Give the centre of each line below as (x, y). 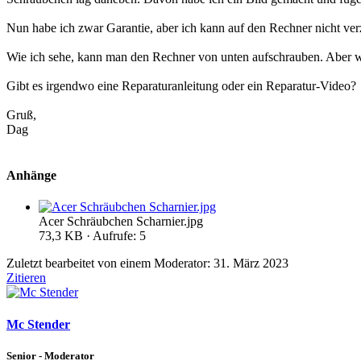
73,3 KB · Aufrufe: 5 (92, 236)
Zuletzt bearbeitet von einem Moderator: (110, 263)
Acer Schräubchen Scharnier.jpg (121, 222)
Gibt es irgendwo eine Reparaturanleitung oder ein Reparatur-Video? (181, 85)
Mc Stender (38, 324)
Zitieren (26, 278)
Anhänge (31, 176)
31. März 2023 (251, 263)
